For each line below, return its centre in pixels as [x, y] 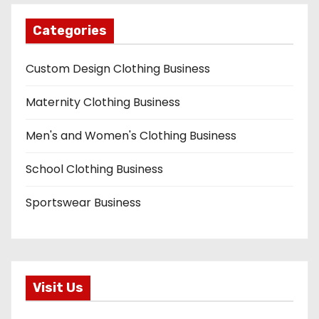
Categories [70, 31]
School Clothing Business [94, 169]
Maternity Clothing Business [103, 102]
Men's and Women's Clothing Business [131, 136]
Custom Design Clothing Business [118, 69]
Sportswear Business [83, 203]
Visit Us [58, 288]
